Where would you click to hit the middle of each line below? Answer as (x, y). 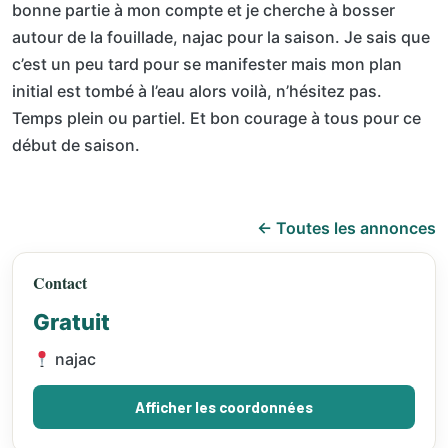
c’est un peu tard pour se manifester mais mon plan (207, 64)
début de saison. (76, 145)
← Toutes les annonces (346, 228)
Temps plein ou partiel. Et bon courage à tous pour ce (216, 118)
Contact (60, 282)
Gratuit (71, 322)
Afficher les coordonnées (224, 406)
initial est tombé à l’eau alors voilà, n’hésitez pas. (197, 91)
